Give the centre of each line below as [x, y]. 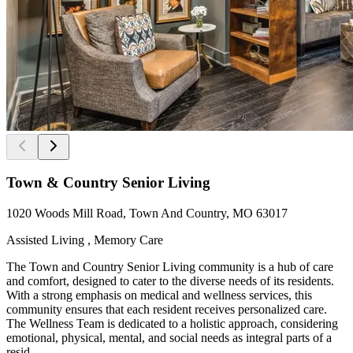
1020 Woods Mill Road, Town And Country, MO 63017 [147, 214]
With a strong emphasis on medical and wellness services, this [159, 295]
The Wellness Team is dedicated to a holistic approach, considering [172, 324]
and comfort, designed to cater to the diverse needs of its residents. [170, 281]
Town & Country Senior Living [108, 183]
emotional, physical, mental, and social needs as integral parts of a [169, 338]
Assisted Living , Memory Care [85, 240]
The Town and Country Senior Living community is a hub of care [170, 267]
